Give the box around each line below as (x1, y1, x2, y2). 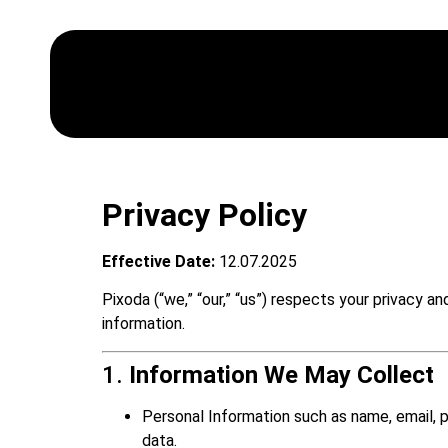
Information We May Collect (129, 360, 434, 389)
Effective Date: (102, 252, 215, 271)
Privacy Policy (102, 196, 307, 234)
